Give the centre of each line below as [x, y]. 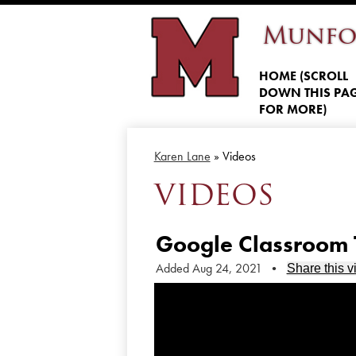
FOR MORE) [292, 109]
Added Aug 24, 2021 [209, 268]
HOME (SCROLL [303, 75]
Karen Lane [182, 156]
